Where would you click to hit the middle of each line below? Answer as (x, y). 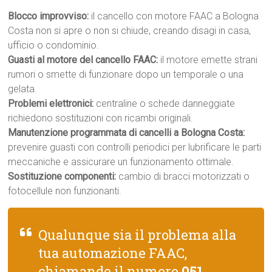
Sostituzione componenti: (62, 176)
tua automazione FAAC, (113, 253)
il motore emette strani (208, 60)
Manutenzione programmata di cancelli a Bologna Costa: (127, 133)
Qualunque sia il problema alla (138, 235)
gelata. (23, 89)
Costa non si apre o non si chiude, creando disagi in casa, (130, 31)
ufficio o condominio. (54, 45)
